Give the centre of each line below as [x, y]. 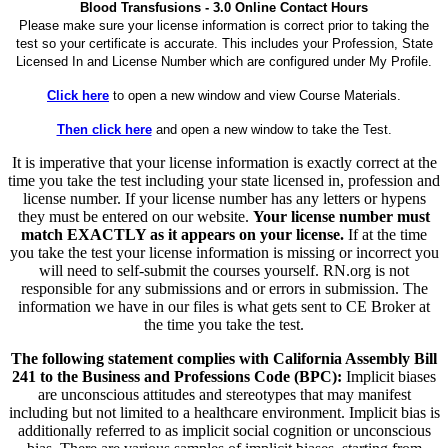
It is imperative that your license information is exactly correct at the [224, 162]
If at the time [385, 234]
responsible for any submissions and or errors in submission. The [224, 288]
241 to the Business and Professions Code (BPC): [177, 376]
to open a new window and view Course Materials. [255, 95]
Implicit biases [389, 376]
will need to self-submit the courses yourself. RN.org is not [224, 270]
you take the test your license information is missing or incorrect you [224, 252]
